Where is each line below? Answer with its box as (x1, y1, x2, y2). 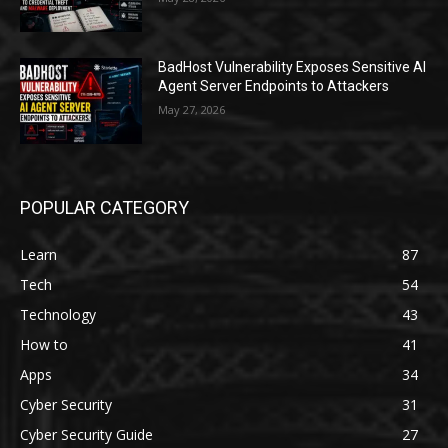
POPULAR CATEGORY (20, 196, 189, 218)
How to (20, 334, 68, 354)
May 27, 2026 (158, 102, 226, 118)
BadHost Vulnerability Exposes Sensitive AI (158, 59, 427, 76)
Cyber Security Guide (20, 424, 153, 444)
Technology (20, 304, 96, 324)
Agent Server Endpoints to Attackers (158, 78, 390, 95)
